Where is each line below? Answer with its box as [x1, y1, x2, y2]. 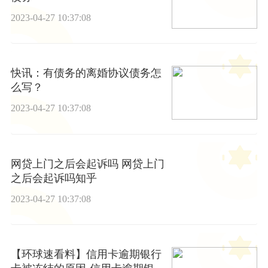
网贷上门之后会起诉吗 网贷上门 [10, 157, 165, 170]
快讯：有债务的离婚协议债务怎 [10, 67, 162, 80]
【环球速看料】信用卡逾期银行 [10, 248, 162, 260]
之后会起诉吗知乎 [10, 172, 97, 184]
